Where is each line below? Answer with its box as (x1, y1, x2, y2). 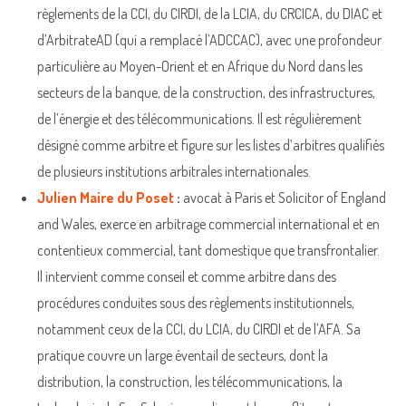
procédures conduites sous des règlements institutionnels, (37, 293, 354, 312)
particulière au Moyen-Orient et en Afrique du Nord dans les (37, 56, 362, 75)
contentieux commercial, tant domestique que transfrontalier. (37, 240, 380, 259)
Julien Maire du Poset (37, 188, 174, 207)
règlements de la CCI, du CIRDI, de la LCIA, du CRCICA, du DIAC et (37, 4, 382, 23)
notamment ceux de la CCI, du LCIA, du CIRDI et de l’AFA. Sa (37, 319, 361, 338)
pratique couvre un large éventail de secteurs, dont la (37, 345, 328, 364)
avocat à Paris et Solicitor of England (183, 188, 386, 207)
